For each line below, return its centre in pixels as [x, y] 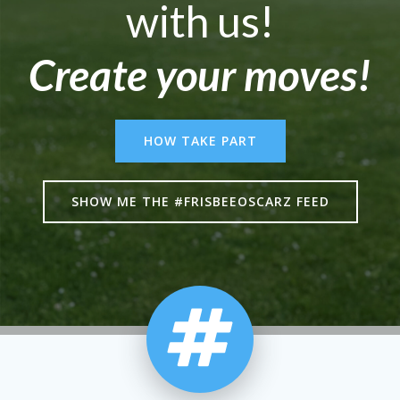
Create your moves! [200, 75]
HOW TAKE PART [200, 141]
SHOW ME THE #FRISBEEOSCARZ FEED [200, 201]
